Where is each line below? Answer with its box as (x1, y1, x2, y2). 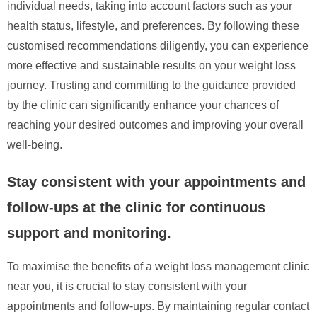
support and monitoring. (7, 224, 171, 241)
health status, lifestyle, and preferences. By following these (7, 19, 299, 32)
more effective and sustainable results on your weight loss (7, 59, 296, 71)
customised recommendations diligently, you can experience (7, 39, 309, 52)
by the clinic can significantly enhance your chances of (7, 98, 279, 111)
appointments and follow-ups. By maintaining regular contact (7, 299, 309, 312)
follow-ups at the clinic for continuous (7, 199, 265, 215)
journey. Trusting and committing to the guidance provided (7, 79, 296, 91)
